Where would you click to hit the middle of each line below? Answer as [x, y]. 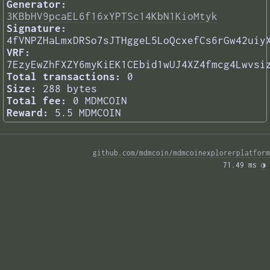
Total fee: [37, 101]
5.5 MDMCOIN [88, 113]
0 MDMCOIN [100, 101]
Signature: [37, 29]
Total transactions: [64, 77]
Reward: [28, 113]
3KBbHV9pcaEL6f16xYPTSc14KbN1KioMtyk [112, 17]
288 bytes [70, 89]
